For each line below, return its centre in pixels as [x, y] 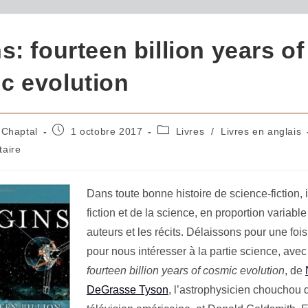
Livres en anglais [261, 131]
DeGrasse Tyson [127, 290]
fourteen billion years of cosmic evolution [185, 271]
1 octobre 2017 [107, 131]
